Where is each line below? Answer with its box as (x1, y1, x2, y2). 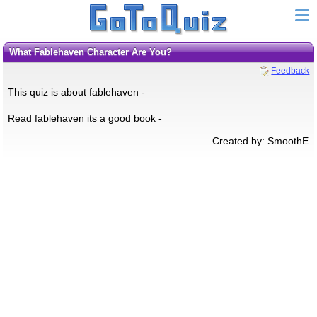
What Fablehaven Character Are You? (17, 47, 172, 57)
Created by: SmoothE (212, 134, 309, 146)
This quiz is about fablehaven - (7, 86, 145, 98)
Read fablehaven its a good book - (7, 112, 162, 124)
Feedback (271, 65, 310, 76)
